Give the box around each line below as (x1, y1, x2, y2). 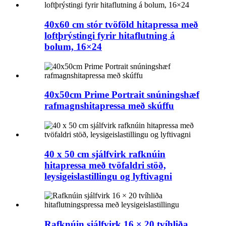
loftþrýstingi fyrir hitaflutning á (44, 30, 175, 41)
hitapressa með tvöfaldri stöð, (44, 159, 166, 171)
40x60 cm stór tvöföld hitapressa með (44, 19, 198, 30)
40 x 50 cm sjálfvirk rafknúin (44, 148, 165, 159)
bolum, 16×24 (44, 41, 102, 52)
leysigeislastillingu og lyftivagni (44, 171, 172, 182)
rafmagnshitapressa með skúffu (44, 100, 174, 111)
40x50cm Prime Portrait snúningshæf (44, 89, 199, 100)
